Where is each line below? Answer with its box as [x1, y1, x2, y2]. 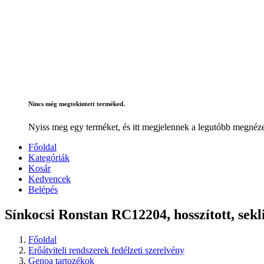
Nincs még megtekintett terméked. [28, 100, 125, 108]
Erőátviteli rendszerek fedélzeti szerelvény [28, 245, 184, 256]
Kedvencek [28, 174, 71, 184]
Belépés [28, 184, 58, 195]
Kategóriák [28, 153, 70, 163]
